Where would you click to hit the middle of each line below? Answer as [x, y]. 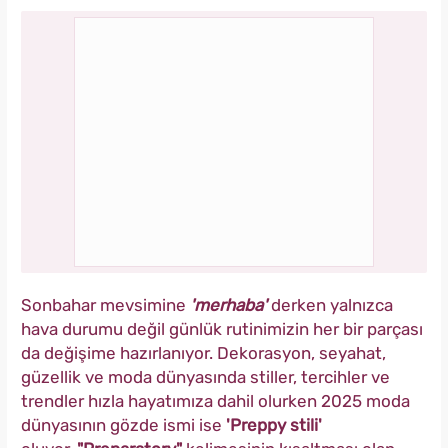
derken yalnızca [332, 305]
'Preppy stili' [272, 425]
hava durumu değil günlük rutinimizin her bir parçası [222, 329]
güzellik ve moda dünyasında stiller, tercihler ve [205, 377]
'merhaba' [230, 305]
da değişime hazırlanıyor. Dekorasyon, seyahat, [203, 353]
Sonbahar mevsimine [105, 305]
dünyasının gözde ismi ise [121, 425]
